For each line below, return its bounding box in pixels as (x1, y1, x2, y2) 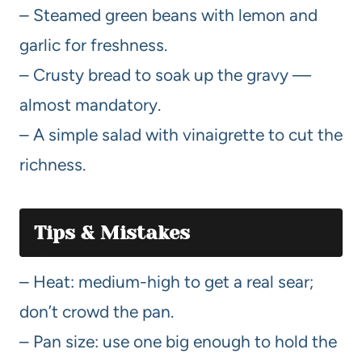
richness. (19, 154, 86, 175)
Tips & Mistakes (34, 221, 190, 244)
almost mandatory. (19, 94, 161, 115)
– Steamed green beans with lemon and (19, 4, 318, 25)
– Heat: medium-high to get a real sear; (19, 271, 314, 292)
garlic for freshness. (19, 34, 167, 55)
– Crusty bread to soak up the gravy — (19, 64, 311, 85)
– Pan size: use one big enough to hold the (19, 330, 337, 351)
